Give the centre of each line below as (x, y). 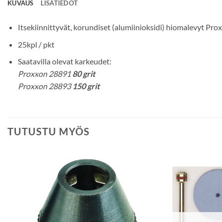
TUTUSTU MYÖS (49, 131)
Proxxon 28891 (45, 74)
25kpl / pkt (36, 44)
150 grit (86, 86)
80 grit (83, 74)
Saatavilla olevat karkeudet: (64, 61)
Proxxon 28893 (45, 86)
